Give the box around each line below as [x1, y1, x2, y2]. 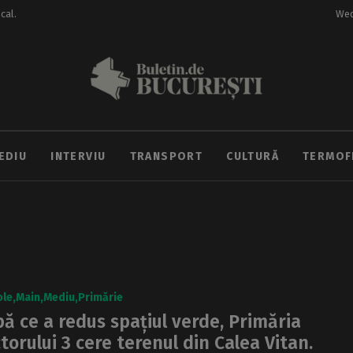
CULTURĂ [226, 149, 279, 163]
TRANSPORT [129, 149, 203, 163]
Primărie [78, 290, 123, 304]
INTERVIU [50, 149, 106, 163]
